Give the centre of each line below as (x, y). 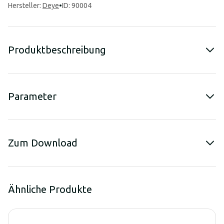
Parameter (32, 96)
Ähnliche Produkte (50, 189)
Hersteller (24, 5)
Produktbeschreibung (57, 50)
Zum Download (43, 143)
